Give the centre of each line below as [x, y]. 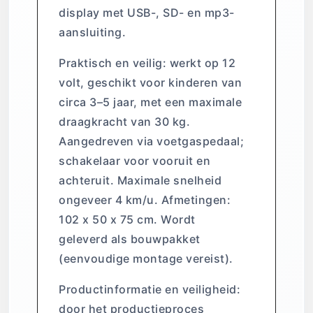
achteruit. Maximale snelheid [140, 181]
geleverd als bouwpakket [130, 239]
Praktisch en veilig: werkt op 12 [147, 63]
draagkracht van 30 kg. [124, 122]
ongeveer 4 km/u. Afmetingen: [145, 200]
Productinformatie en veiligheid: [150, 290]
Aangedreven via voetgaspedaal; [151, 141]
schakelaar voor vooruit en [134, 161]
